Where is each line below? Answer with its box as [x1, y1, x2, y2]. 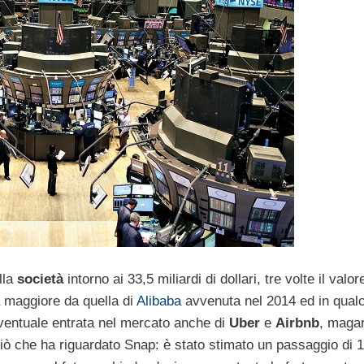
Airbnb [275, 314, 319, 331]
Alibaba [136, 292, 181, 309]
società [17, 271, 63, 287]
